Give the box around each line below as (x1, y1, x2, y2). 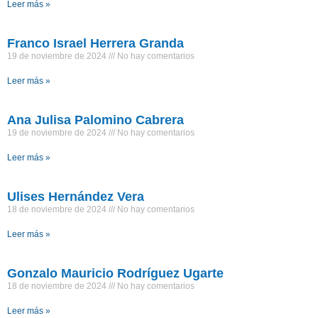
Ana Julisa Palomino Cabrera (7, 113, 184, 128)
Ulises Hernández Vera (7, 190, 144, 204)
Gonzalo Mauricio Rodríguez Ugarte (7, 266, 224, 281)
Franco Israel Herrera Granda (7, 36, 184, 51)
